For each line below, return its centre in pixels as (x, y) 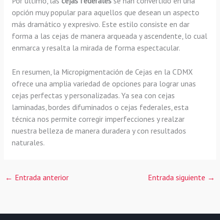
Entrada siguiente (177, 177)
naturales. (28, 143)
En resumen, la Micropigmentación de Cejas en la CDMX (102, 72)
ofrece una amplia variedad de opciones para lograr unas (104, 84)
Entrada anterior (41, 177)
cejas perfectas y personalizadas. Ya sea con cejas (93, 96)
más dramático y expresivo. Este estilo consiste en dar (100, 24)
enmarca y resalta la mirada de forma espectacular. (96, 48)
